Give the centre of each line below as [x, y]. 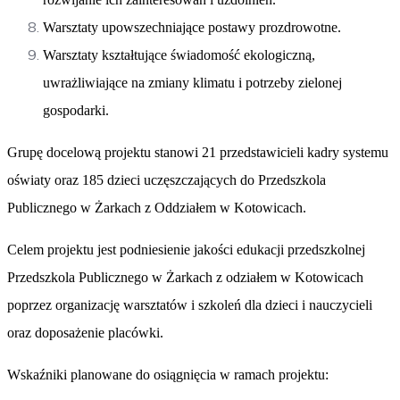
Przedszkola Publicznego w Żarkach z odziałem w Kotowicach [185, 277]
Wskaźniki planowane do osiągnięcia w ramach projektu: [168, 374]
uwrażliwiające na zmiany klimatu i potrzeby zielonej [192, 82]
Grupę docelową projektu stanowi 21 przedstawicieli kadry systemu [198, 152]
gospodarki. [76, 110]
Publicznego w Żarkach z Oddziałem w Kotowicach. [157, 207]
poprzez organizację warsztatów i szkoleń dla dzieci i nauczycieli [190, 304]
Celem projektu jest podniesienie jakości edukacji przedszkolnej [186, 249]
